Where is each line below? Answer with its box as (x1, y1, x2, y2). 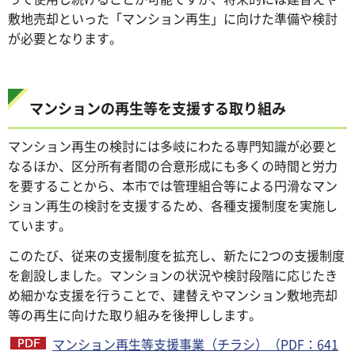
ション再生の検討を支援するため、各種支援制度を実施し (8, 195, 338, 215)
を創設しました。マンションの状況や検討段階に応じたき (8, 265, 338, 284)
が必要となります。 (8, 28, 122, 48)
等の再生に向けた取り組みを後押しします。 (8, 304, 261, 324)
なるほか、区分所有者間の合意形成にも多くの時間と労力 (8, 155, 338, 175)
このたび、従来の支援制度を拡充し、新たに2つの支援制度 (8, 245, 345, 265)
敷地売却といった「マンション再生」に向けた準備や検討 (8, 8, 338, 28)
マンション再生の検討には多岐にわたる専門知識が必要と (8, 136, 338, 155)
